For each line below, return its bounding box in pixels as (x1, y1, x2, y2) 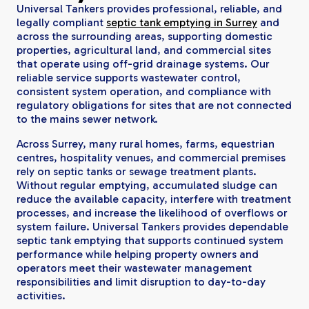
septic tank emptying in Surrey (106, 15, 257, 29)
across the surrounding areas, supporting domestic (17, 29, 272, 43)
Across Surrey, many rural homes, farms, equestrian (17, 137, 275, 150)
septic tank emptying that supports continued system (17, 233, 283, 247)
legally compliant (17, 15, 106, 29)
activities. (17, 288, 66, 302)
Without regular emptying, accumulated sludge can (17, 178, 277, 192)
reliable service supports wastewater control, (17, 70, 241, 84)
